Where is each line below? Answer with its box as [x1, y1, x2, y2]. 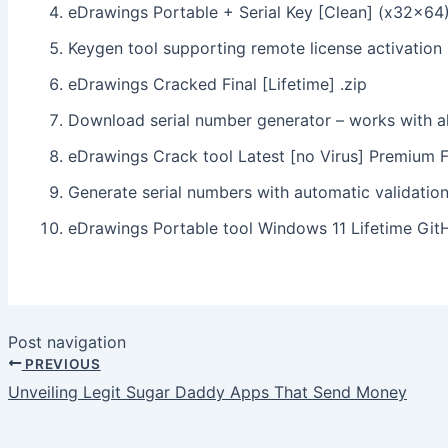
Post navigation [8, 331, 126, 352]
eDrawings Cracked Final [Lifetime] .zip [68, 73, 367, 94]
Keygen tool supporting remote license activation [68, 37, 442, 58]
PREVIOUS [21, 355, 101, 372]
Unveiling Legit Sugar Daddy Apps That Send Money [8, 382, 407, 403]
